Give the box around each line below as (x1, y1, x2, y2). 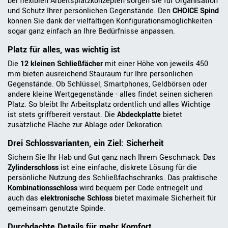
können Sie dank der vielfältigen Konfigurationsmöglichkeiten (8, 16, 212, 27)
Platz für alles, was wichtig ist (8, 44, 120, 56)
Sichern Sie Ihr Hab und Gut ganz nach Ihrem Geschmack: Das (8, 152, 216, 163)
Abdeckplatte (117, 109, 161, 121)
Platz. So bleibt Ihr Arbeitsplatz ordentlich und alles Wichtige (8, 99, 211, 110)
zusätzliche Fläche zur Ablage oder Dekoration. (8, 120, 164, 131)
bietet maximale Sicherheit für (112, 193, 216, 204)
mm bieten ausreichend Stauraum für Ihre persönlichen (8, 69, 193, 80)
